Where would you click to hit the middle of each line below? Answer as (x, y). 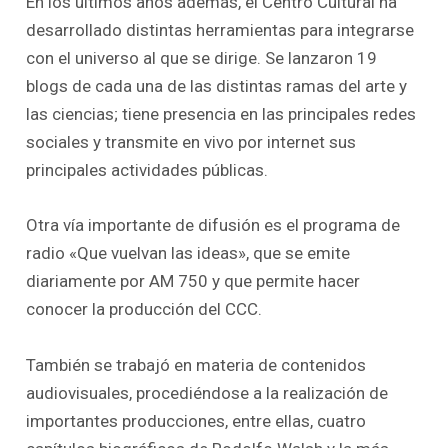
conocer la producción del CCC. (144, 309)
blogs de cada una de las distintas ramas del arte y (217, 86)
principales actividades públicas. (147, 170)
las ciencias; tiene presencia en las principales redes (221, 114)
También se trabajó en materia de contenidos (196, 364)
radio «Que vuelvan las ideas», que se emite (188, 253)
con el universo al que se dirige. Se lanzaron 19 (202, 58)
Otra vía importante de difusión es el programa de (213, 225)
